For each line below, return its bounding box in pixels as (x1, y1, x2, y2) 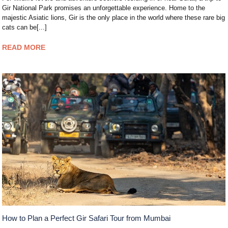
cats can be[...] (2, 23, 47, 31)
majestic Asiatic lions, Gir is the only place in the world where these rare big (2, 13, 225, 21)
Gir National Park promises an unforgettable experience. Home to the (2, 4, 206, 12)
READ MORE (2, 43, 46, 51)
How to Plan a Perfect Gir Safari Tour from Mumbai (2, 213, 171, 222)
